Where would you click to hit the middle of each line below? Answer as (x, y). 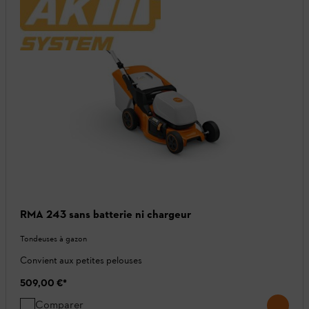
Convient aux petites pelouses (81, 261)
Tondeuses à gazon (53, 239)
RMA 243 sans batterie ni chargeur (106, 215)
